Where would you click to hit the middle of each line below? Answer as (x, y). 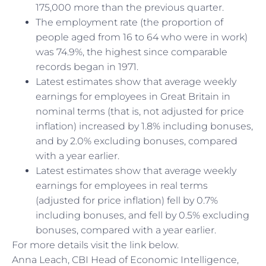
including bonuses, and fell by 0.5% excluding (142, 216)
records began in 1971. (87, 67)
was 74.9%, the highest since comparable (132, 52)
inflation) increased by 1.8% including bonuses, (144, 126)
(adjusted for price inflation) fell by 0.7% (127, 201)
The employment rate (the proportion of (129, 23)
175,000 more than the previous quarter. (130, 8)
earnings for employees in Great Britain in (133, 97)
